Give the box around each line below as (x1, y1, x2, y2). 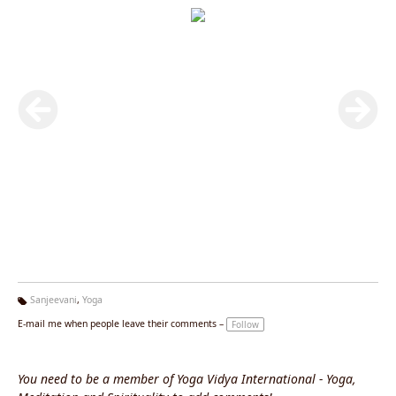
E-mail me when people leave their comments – (18, 316, 224, 330)
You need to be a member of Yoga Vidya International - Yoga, (18, 369, 356, 387)
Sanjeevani (29, 293, 77, 306)
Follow (232, 317, 259, 331)
